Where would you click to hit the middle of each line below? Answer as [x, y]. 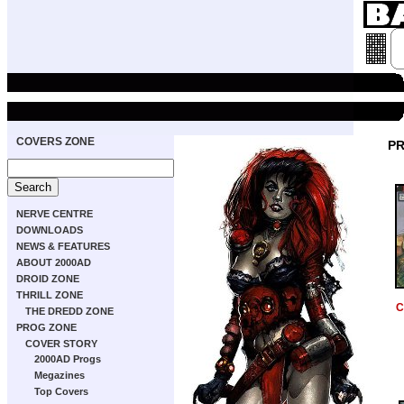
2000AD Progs [68, 359]
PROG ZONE [46, 327]
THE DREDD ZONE [69, 311]
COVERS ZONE [55, 142]
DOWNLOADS [50, 230]
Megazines [60, 375]
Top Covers [61, 391]
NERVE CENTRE [55, 214]
